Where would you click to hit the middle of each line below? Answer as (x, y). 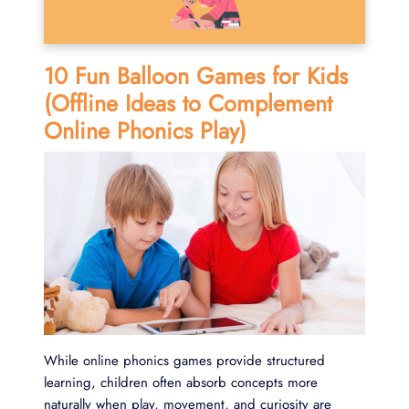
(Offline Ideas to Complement (188, 103)
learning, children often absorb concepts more (181, 382)
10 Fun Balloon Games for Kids (196, 75)
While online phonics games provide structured (184, 360)
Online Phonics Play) (145, 130)
